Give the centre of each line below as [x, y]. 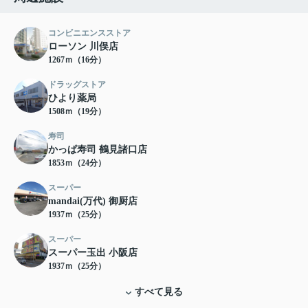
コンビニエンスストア [89, 33]
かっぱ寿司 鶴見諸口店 [98, 150]
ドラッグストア [77, 85]
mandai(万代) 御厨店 [93, 201]
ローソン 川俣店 [83, 47]
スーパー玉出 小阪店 [93, 253]
